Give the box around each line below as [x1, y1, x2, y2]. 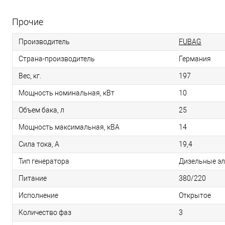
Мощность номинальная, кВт [19, 89, 115, 97]
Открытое [179, 191, 211, 199]
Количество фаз [19, 208, 71, 216]
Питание [19, 174, 47, 182]
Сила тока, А [19, 140, 59, 148]
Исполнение [19, 191, 58, 199]
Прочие [12, 17, 43, 27]
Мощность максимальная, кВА [19, 123, 120, 131]
